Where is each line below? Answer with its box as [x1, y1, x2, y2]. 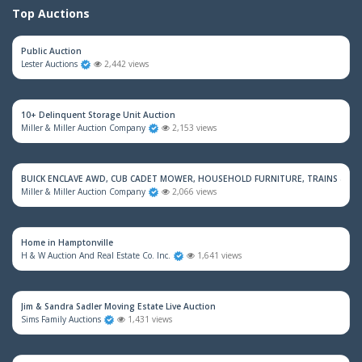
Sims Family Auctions [21, 314, 101, 325]
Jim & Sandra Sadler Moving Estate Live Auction [21, 301, 216, 312]
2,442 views [102, 58, 149, 69]
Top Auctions [12, 6, 90, 21]
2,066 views [170, 186, 217, 197]
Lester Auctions [21, 58, 78, 69]
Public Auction [21, 45, 82, 57]
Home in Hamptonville [21, 237, 113, 248]
